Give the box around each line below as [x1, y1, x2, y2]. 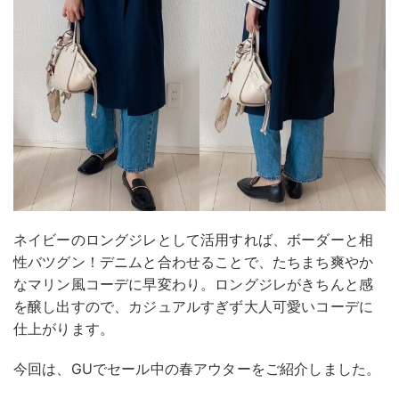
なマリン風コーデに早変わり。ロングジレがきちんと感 [13, 274, 374, 293]
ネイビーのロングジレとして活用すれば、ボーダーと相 [13, 230, 373, 248]
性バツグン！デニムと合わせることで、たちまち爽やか [13, 252, 374, 271]
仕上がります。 [13, 319, 115, 338]
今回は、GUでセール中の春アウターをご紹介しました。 [13, 359, 381, 378]
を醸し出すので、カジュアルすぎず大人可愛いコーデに [13, 297, 373, 315]
